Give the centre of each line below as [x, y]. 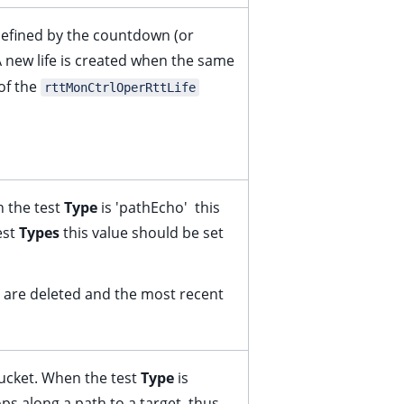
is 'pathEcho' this [159, 207]
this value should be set [142, 233]
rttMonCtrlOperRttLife [120, 87]
